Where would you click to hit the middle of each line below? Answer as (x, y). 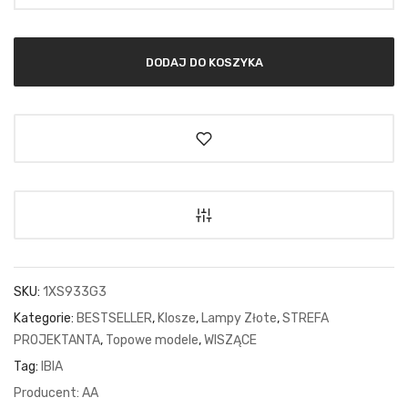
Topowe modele (152, 340)
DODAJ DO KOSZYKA (204, 62)
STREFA (306, 318)
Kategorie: (45, 318)
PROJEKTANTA (57, 340)
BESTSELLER (114, 318)
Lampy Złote (239, 318)
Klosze (177, 318)
